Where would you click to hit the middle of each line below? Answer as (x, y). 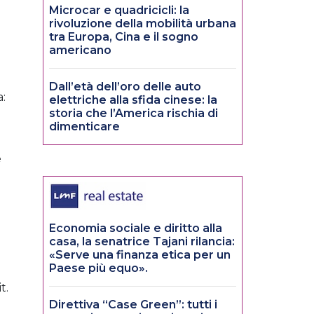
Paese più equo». (98, 268)
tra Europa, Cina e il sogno (124, 37)
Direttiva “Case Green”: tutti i (133, 305)
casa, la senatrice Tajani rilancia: (142, 242)
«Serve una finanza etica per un (140, 255)
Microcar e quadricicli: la (119, 11)
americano (80, 50)
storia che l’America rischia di (134, 114)
